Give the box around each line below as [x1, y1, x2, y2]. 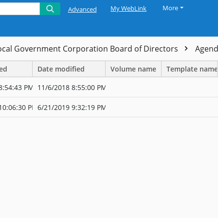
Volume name [110, 64, 156, 73]
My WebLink [110, 4, 147, 13]
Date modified [37, 64, 85, 73]
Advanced [68, 5, 97, 14]
